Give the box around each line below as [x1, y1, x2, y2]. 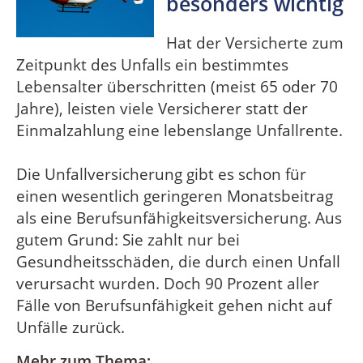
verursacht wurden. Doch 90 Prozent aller [16, 273, 319, 294]
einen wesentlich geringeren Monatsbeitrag [16, 186, 333, 207]
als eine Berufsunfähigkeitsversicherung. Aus [16, 207, 342, 228]
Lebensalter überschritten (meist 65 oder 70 [16, 76, 338, 97]
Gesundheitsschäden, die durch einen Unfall [16, 251, 340, 272]
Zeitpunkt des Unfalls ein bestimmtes [16, 54, 288, 75]
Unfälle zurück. [16, 317, 125, 338]
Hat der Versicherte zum [166, 32, 344, 53]
